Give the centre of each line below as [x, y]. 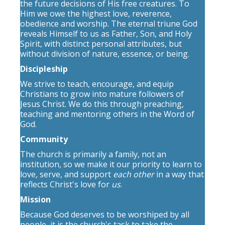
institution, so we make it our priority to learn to [111, 164]
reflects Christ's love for [66, 184]
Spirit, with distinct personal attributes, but [101, 44]
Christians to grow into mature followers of [102, 94]
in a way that [179, 174]
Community [44, 139]
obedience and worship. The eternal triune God [109, 24]
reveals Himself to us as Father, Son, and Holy [106, 34]
